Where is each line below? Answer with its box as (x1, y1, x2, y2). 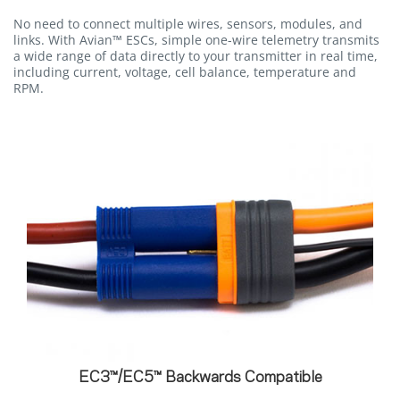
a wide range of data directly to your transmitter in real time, (13, 46, 378, 64)
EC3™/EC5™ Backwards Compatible (78, 370, 322, 385)
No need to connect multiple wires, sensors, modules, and (13, 14, 362, 32)
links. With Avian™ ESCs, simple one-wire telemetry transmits (13, 30, 379, 48)
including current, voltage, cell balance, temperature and (13, 62, 356, 80)
